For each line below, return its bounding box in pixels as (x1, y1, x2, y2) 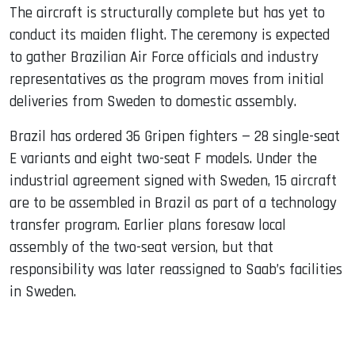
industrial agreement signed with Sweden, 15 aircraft (10, 170, 337, 191)
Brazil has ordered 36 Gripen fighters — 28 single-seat (10, 126, 340, 147)
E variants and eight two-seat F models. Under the (10, 148, 317, 169)
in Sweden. (10, 281, 76, 302)
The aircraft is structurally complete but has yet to (10, 2, 325, 23)
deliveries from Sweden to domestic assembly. (10, 91, 296, 112)
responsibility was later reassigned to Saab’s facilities (10, 259, 342, 280)
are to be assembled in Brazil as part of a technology (10, 193, 337, 213)
